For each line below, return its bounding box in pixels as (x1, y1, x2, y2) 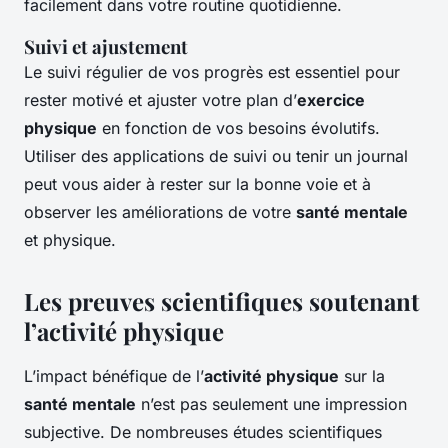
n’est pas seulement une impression (136, 394, 407, 415)
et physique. (24, 230, 116, 251)
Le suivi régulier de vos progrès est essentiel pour (24, 62, 400, 83)
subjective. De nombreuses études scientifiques (24, 422, 382, 443)
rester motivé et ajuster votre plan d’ (24, 90, 297, 111)
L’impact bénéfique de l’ (24, 366, 204, 387)
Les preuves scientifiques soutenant (24, 285, 419, 318)
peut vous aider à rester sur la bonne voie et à (24, 174, 371, 195)
